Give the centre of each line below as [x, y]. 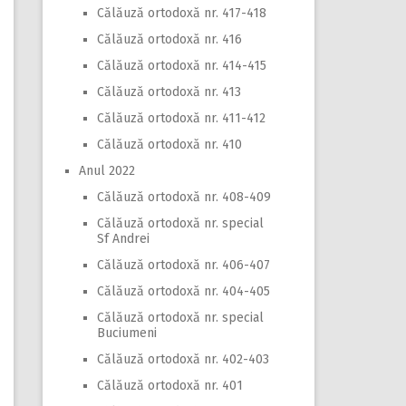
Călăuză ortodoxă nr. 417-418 [182, 13]
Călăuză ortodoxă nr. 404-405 [184, 291]
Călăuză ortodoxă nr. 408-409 [184, 197]
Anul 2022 [107, 171]
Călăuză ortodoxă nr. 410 [169, 145]
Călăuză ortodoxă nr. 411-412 [181, 118]
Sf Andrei [123, 239]
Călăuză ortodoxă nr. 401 [170, 386]
